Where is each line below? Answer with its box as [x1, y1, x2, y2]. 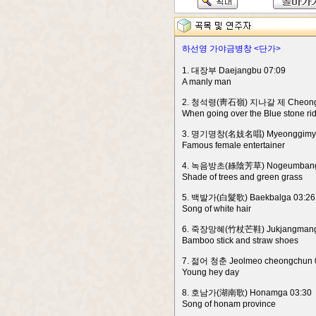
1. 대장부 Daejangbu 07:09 [182, 66, 286, 75]
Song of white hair [182, 204, 251, 214]
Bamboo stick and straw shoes [182, 236, 298, 245]
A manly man [182, 77, 231, 87]
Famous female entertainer [182, 140, 285, 150]
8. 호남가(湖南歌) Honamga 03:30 [182, 288, 312, 298]
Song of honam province [182, 299, 276, 309]
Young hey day [182, 267, 239, 277]
